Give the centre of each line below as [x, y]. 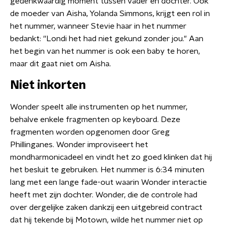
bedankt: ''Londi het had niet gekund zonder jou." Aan [107, 39]
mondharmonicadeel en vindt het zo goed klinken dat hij [111, 157]
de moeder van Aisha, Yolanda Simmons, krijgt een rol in [110, 14]
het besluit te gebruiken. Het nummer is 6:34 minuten [107, 170]
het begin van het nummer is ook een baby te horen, [105, 51]
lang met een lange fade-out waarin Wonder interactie [108, 182]
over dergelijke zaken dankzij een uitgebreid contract [106, 207]
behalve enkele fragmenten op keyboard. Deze [95, 120]
